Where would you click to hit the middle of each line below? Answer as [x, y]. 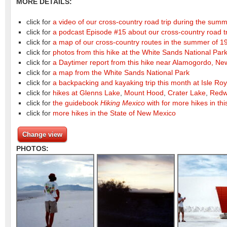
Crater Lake [187, 93]
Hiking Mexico [123, 103]
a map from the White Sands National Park [121, 73]
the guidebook [77, 103]
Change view [42, 134]
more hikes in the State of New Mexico [114, 113]
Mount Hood [144, 93]
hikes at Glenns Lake [86, 93]
